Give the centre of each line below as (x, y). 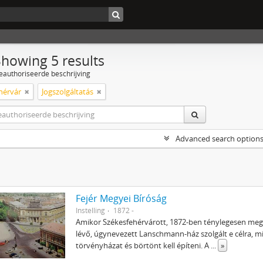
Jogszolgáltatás (68, 92)
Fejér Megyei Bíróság (122, 198)
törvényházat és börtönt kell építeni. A (144, 245)
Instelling (91, 210)
